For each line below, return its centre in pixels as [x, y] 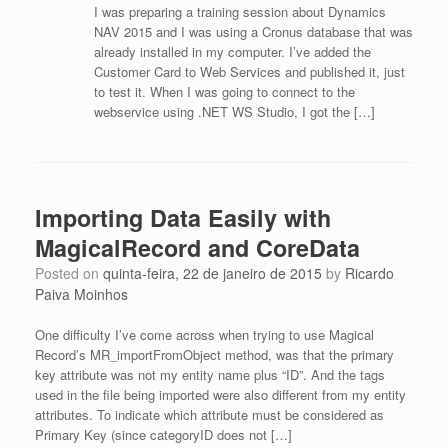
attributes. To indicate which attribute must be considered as [209, 414]
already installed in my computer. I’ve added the [232, 51]
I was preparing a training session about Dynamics [239, 11]
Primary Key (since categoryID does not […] [163, 434]
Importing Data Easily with [183, 217]
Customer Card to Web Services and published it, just [249, 71]
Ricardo [369, 273]
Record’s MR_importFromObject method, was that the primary [214, 354]
